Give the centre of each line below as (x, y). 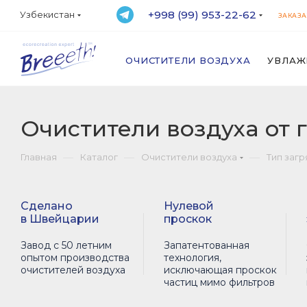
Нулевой (188, 206)
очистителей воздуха (73, 270)
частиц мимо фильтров (219, 282)
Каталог (99, 157)
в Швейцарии (60, 219)
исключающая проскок (220, 270)
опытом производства (75, 258)
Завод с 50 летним (66, 245)
